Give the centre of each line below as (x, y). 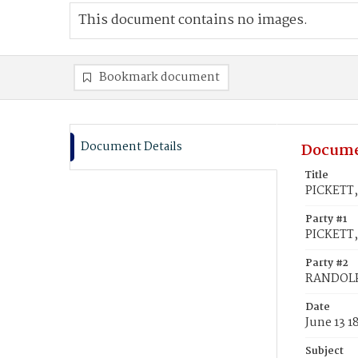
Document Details (131, 147)
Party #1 (326, 219)
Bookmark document (159, 78)
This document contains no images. (193, 20)
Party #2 (327, 263)
